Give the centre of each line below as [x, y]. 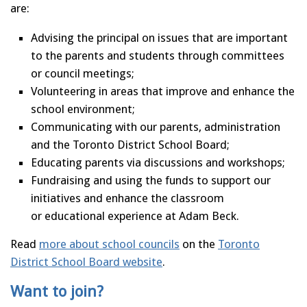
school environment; [83, 109]
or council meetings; [83, 73]
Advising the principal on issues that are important [159, 37]
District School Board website [86, 261]
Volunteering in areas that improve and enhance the [163, 91]
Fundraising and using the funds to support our [151, 180]
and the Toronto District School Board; [130, 144]
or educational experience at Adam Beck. [135, 216]
